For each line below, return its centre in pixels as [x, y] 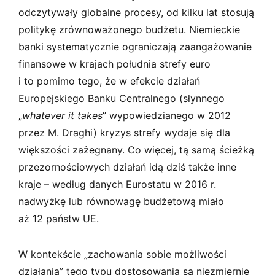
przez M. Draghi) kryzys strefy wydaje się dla [124, 132]
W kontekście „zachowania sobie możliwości [122, 254]
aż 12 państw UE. [59, 218]
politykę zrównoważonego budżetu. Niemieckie [129, 29]
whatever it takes [62, 115]
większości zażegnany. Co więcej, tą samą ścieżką [136, 149]
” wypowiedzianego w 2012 [167, 115]
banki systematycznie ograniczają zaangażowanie [135, 46]
